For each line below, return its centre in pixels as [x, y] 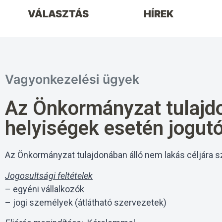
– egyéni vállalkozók [45, 189]
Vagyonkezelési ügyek [72, 80]
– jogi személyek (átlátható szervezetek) [86, 202]
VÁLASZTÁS [58, 14]
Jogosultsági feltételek [49, 175]
